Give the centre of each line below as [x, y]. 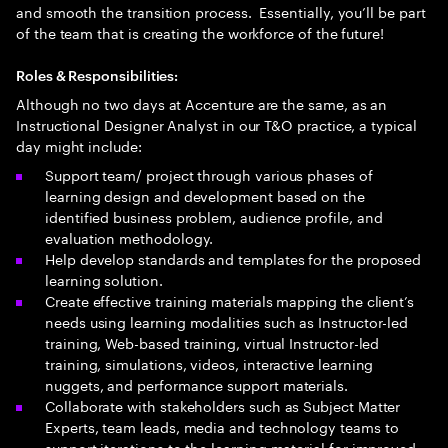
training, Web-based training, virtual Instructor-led [212, 342]
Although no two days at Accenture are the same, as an [202, 103]
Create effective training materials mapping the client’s [230, 300]
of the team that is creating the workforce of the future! [200, 32]
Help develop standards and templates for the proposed [233, 258]
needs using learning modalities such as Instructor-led [227, 321]
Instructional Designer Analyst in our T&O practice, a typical [216, 124]
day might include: [79, 145]
